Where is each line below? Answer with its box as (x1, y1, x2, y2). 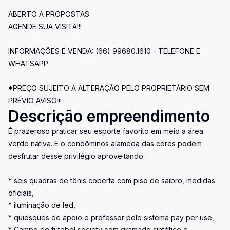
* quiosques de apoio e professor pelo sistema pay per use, (8, 213, 214, 222)
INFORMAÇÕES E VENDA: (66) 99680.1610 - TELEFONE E (8, 47, 200, 55)
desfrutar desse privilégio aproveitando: (8, 151, 145, 160)
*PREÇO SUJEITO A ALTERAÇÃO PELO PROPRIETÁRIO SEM (8, 84, 209, 92)
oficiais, (8, 188, 34, 197)
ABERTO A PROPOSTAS (8, 10, 89, 18)
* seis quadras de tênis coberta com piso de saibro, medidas (8, 176, 215, 185)
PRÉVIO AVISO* (8, 96, 62, 105)
